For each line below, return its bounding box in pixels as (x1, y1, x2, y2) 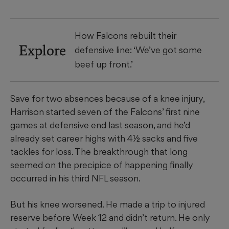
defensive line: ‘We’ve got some (75, 44, 202, 56)
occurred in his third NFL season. (10, 173, 141, 184)
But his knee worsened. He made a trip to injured (10, 199, 205, 210)
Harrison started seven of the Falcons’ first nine (10, 106, 200, 118)
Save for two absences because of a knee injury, (10, 93, 204, 104)
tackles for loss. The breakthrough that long (10, 146, 188, 157)
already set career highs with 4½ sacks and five (10, 133, 198, 144)
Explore (19, 41, 66, 59)
